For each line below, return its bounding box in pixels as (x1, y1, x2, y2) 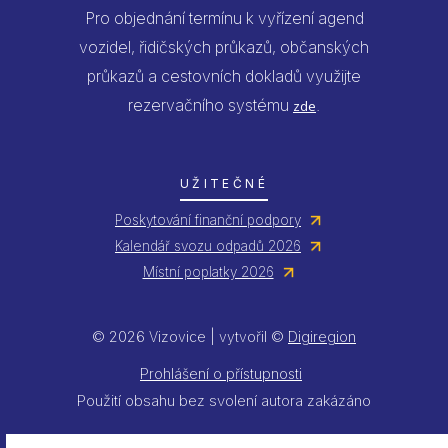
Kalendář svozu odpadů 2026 (115, 238, 301, 255)
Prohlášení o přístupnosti (140, 365, 302, 383)
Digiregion (288, 328, 356, 346)
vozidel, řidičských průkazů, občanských (79, 37, 369, 58)
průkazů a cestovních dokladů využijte (87, 66, 361, 87)
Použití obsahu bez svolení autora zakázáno (77, 391, 371, 411)
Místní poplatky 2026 (142, 264, 274, 281)
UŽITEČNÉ (179, 176, 269, 192)
